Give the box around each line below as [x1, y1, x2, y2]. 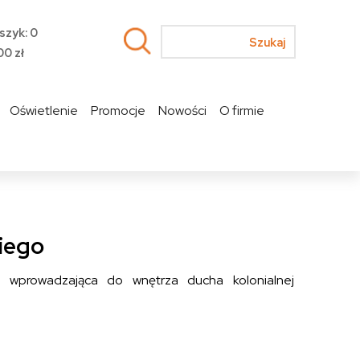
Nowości [157, 102, 207, 119]
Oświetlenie [9, 102, 78, 119]
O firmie [219, 102, 264, 119]
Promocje [90, 102, 145, 119]
